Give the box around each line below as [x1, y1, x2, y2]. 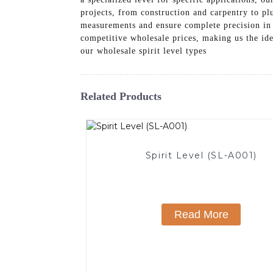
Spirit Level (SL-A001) [145, 149, 257, 161]
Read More [174, 208, 229, 221]
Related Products [80, 90, 161, 102]
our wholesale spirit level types [80, 46, 207, 55]
